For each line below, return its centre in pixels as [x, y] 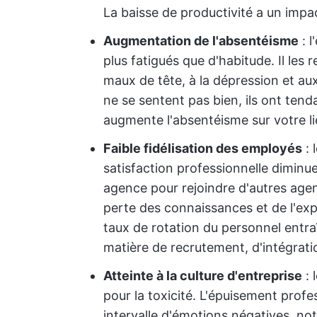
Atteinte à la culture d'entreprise [203, 276]
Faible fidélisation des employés [203, 148]
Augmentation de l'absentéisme [201, 41]
